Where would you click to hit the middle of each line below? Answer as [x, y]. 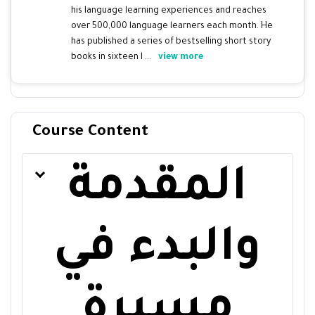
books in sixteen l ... [111, 57]
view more [181, 57]
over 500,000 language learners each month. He [172, 26]
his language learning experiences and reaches [169, 11]
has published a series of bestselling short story [171, 42]
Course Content [90, 133]
